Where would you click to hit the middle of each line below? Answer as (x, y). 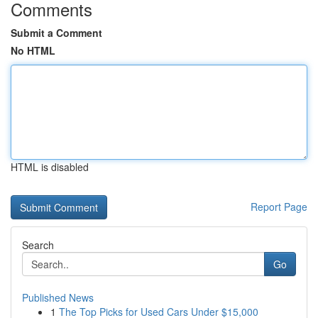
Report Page (279, 207)
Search (38, 245)
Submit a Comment (56, 33)
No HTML (33, 50)
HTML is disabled (50, 167)
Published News (58, 297)
